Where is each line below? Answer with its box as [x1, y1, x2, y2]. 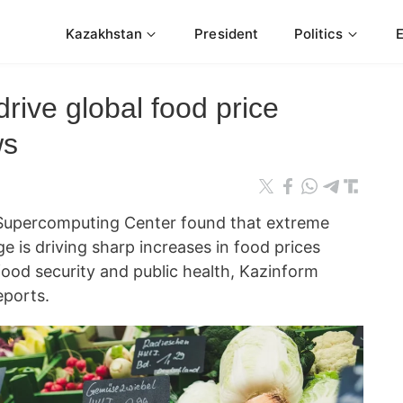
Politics [293, 24, 344, 42]
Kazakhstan [65, 24, 143, 42]
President [194, 24, 258, 42]
